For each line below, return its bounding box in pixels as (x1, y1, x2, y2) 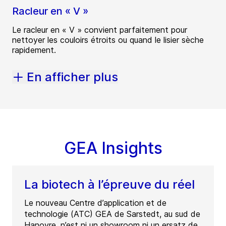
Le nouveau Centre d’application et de (24, 198, 166, 208)
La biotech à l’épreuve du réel (24, 177, 195, 192)
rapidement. (12, 45, 56, 55)
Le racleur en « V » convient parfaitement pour (12, 25, 187, 35)
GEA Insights (64, 138, 162, 158)
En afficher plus (27, 70, 118, 85)
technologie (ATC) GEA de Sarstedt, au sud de (24, 209, 200, 219)
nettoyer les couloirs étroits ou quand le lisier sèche (12, 35, 204, 45)
